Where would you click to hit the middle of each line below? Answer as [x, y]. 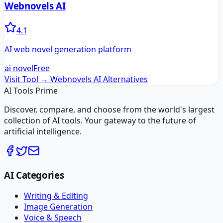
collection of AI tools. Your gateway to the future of [100, 120]
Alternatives [124, 79]
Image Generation [58, 207]
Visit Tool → [26, 79]
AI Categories [34, 175]
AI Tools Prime [31, 91]
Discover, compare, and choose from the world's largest [109, 110]
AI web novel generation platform [68, 49]
